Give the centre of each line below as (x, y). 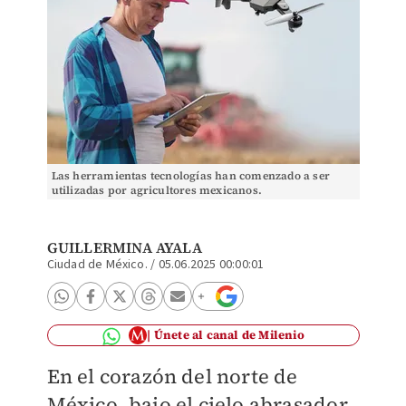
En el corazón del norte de (172, 376)
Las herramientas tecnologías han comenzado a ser (191, 176)
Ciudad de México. (97, 265)
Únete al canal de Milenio (229, 335)
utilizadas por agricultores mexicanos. (157, 190)
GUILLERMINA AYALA (124, 247)
